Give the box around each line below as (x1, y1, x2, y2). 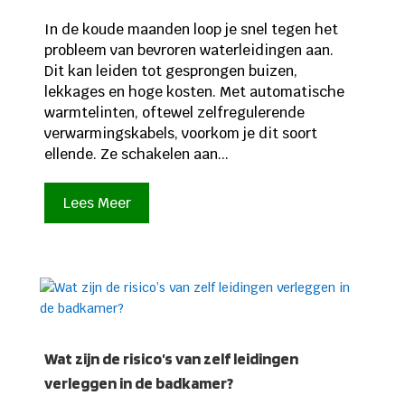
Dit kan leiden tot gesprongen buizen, (43, 61, 297, 80)
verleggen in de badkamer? (43, 372, 233, 392)
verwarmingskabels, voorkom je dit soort (43, 123, 317, 143)
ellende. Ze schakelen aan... (43, 144, 229, 164)
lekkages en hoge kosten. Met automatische (43, 81, 344, 101)
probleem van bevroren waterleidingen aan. (43, 40, 334, 60)
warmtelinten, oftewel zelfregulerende (43, 102, 305, 122)
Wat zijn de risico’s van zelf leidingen (43, 348, 298, 368)
